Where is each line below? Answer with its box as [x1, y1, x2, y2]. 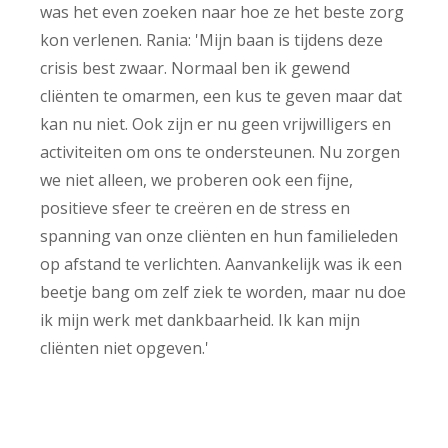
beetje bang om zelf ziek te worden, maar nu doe [40, 280, 406, 303]
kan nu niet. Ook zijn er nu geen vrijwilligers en [40, 112, 391, 135]
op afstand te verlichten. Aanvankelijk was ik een [40, 252, 402, 275]
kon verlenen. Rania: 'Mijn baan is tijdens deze [40, 28, 383, 51]
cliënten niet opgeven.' [40, 336, 209, 359]
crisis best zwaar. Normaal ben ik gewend [40, 56, 350, 79]
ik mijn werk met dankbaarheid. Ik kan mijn [40, 308, 360, 331]
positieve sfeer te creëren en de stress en [40, 196, 350, 219]
